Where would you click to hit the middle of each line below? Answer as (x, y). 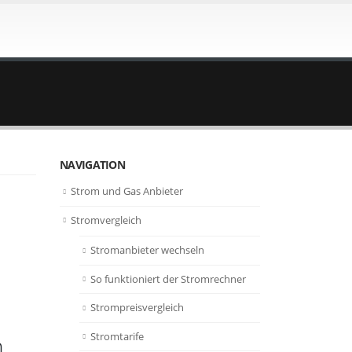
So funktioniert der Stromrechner (168, 279)
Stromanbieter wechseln (147, 250)
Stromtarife (117, 336)
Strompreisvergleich (137, 308)
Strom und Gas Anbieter (127, 191)
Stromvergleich (106, 220)
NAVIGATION (92, 165)
